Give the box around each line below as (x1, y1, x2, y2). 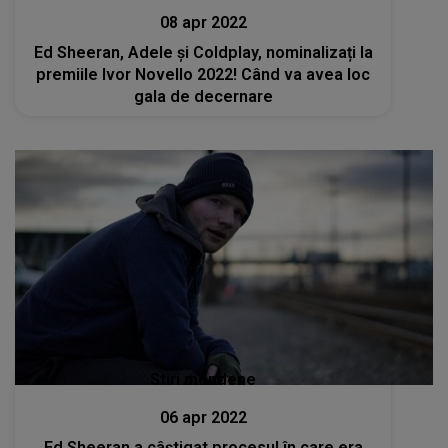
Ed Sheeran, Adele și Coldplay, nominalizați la (33, 42, 373, 62)
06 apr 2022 (159, 408, 247, 428)
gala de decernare (133, 86, 273, 106)
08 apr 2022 (159, 12, 247, 32)
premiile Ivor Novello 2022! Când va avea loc (36, 64, 371, 84)
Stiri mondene (150, 370, 257, 390)
